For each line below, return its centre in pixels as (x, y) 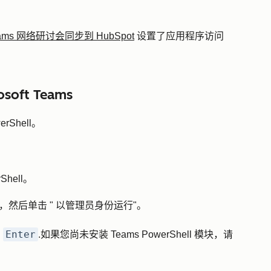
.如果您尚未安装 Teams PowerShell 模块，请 (135, 234)
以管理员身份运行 (94, 205)
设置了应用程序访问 (179, 36)
